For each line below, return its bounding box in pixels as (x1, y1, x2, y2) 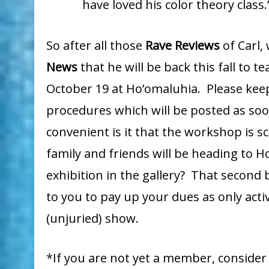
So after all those (46, 37, 145, 54)
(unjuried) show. (46, 210, 142, 227)
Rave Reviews (145, 37, 220, 54)
